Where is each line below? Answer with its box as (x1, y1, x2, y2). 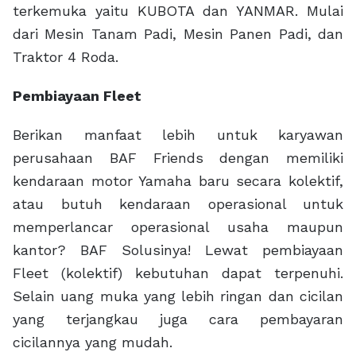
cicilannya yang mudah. (13, 334, 172, 351)
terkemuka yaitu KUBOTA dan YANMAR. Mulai (13, 2, 343, 20)
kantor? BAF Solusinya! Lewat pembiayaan (13, 242, 343, 259)
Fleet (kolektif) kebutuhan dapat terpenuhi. (13, 265, 343, 282)
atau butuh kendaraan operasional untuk (13, 195, 343, 213)
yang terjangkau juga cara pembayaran (13, 311, 343, 328)
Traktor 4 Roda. (13, 48, 118, 66)
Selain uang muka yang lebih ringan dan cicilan (13, 288, 343, 305)
